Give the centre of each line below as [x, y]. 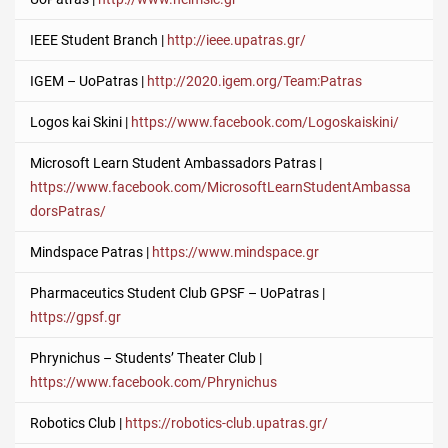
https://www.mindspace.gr [235, 252]
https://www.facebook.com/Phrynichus [153, 382]
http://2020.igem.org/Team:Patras [254, 81]
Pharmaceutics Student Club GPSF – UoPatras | [177, 293]
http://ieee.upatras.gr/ [236, 40]
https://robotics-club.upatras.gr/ [226, 423]
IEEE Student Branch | [98, 40]
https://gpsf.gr [75, 317]
